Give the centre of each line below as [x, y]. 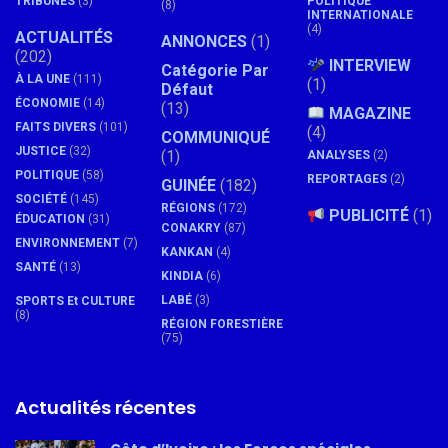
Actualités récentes [105, 408]
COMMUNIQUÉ [215, 138]
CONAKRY [191, 228]
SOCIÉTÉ [41, 199]
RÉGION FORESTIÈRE [222, 324]
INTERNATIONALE [360, 15]
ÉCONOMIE [47, 103]
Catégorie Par [215, 71]
